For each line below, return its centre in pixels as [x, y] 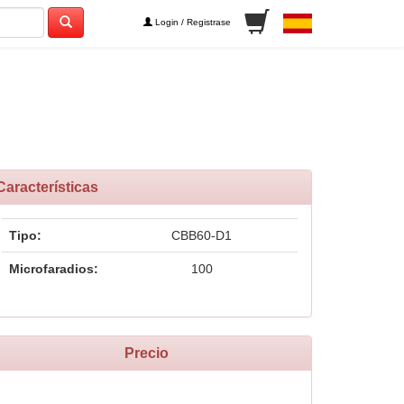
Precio [147, 353]
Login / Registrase [192, 22]
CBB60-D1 [202, 235]
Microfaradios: [54, 269]
